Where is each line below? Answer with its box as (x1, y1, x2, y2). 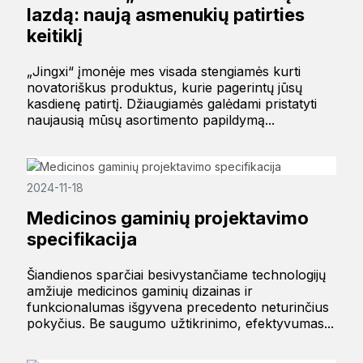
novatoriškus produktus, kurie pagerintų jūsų (26, 79, 302, 96)
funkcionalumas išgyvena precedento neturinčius (26, 298, 329, 315)
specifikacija (26, 228, 137, 250)
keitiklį (26, 25, 83, 47)
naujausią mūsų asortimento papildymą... (26, 112, 275, 129)
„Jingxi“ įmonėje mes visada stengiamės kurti (26, 63, 301, 80)
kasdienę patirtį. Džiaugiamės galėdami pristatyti (26, 96, 317, 113)
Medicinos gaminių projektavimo (26, 207, 309, 228)
